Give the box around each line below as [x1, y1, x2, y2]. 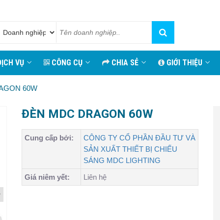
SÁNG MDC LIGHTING [83, 156, 161, 165]
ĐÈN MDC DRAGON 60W [22, 107, 153, 121]
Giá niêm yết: [25, 173, 70, 181]
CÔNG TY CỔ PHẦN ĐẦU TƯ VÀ [83, 134, 195, 142]
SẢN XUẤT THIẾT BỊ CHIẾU [83, 145, 177, 153]
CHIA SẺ [110, 58, 138, 67]
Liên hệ [83, 173, 107, 181]
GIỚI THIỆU [165, 58, 202, 67]
